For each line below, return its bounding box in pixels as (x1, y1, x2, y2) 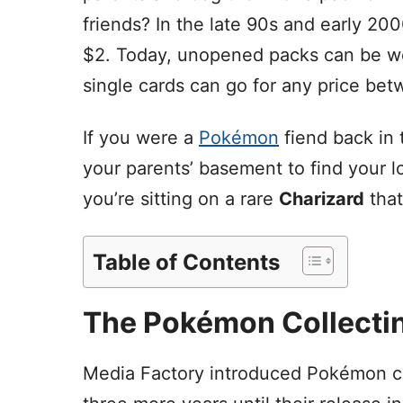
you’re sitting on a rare (83, 188, 279, 210)
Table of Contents (93, 248, 280, 275)
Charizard (279, 188, 364, 210)
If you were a (83, 127, 199, 149)
